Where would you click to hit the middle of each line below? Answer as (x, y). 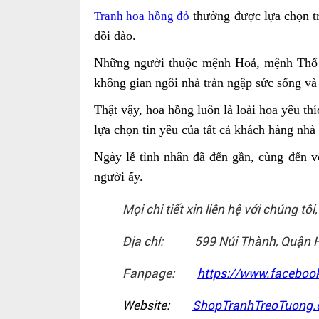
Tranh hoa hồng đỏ (142, 16)
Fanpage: (160, 274)
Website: (157, 306)
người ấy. (119, 177)
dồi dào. (115, 36)
